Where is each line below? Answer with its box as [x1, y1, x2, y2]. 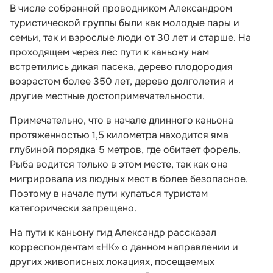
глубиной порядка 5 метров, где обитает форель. [10, 143, 241, 156]
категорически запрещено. [10, 201, 136, 214]
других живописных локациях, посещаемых [10, 255, 214, 268]
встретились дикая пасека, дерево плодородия [10, 60, 233, 73]
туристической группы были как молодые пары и [10, 16, 239, 29]
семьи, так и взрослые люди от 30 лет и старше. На [10, 30, 251, 44]
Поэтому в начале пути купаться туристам [10, 186, 208, 200]
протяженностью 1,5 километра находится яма [10, 128, 229, 141]
